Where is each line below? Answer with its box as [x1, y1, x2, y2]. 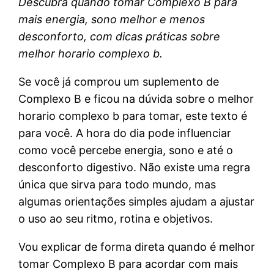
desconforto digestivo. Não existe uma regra [18, 160, 251, 174]
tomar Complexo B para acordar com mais [18, 257, 239, 270]
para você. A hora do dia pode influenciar [18, 126, 232, 139]
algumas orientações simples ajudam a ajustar [18, 194, 255, 208]
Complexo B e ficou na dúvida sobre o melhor [18, 92, 254, 105]
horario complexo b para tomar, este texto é [18, 109, 248, 122]
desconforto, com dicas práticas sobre [18, 29, 221, 43]
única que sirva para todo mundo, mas [18, 177, 217, 191]
